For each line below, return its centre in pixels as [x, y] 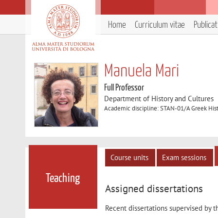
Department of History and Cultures [159, 99]
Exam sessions [184, 157]
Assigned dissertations [154, 188]
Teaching [63, 179]
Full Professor [124, 88]
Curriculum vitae [160, 25]
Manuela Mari [142, 72]
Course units [130, 157]
